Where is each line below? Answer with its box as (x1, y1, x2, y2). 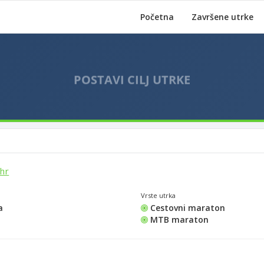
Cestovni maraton (148, 202, 225, 213)
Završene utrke (192, 11, 253, 22)
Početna (140, 11, 174, 22)
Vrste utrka (141, 191, 176, 200)
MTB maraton (148, 214, 209, 225)
